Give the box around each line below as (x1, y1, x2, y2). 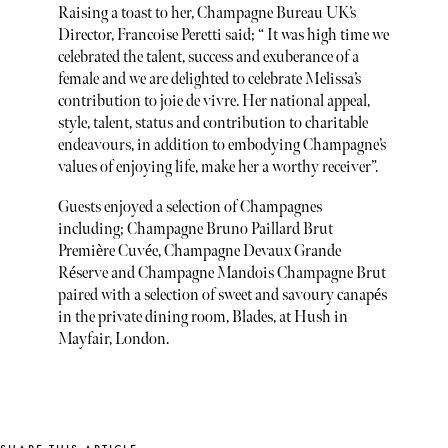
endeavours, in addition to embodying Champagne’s (57, 136, 386, 156)
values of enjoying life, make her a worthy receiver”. (57, 158, 378, 178)
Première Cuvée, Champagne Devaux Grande (57, 241, 341, 261)
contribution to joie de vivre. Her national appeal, (57, 92, 370, 112)
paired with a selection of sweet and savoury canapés (57, 285, 387, 305)
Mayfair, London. (57, 329, 169, 349)
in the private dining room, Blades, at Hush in (57, 307, 348, 327)
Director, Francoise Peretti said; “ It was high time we (57, 26, 389, 46)
